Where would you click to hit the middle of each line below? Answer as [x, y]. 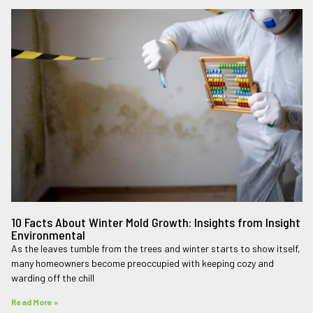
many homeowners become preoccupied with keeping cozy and [143, 263]
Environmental [48, 234]
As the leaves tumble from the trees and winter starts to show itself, [156, 248]
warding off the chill [53, 277]
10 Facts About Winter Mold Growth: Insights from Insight [156, 222]
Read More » [35, 301]
